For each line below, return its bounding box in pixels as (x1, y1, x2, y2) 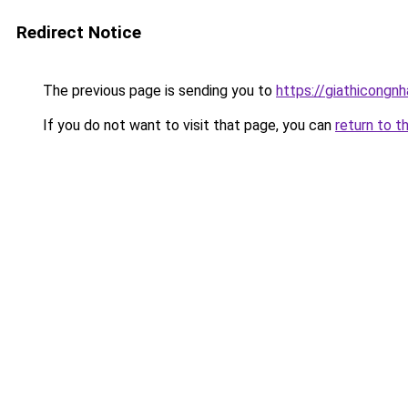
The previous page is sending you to (39, 82, 276, 99)
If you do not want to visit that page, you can (39, 117, 335, 134)
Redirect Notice (16, 22, 141, 43)
